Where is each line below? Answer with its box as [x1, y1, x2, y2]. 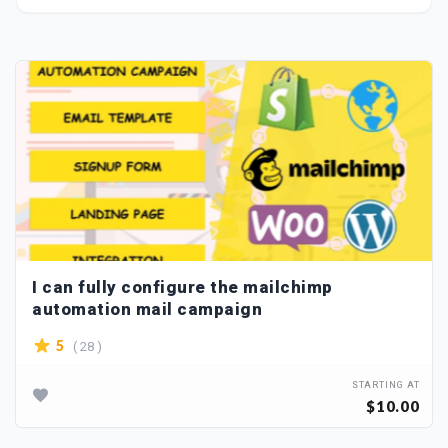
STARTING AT [351, 379, 420, 392]
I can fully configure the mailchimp [32, 275, 333, 300]
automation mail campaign [32, 297, 262, 322]
